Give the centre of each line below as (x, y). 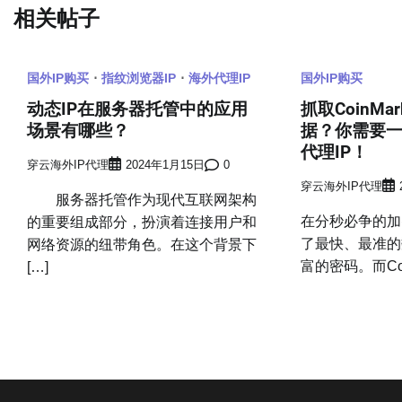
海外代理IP (219, 79)
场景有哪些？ (78, 131)
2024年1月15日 (165, 165)
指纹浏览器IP (139, 79)
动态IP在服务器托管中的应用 (137, 109)
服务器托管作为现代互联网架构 (142, 199)
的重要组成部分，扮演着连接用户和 (142, 222)
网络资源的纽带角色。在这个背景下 (142, 244)
